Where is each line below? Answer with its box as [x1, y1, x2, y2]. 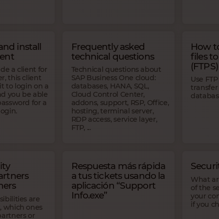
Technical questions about [71, 65, 161, 74]
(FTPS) [191, 60, 218, 72]
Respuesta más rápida [71, 160, 165, 172]
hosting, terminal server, [71, 107, 154, 116]
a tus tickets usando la [71, 170, 165, 182]
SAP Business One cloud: [71, 73, 156, 83]
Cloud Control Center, [71, 90, 145, 99]
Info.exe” [71, 190, 108, 201]
